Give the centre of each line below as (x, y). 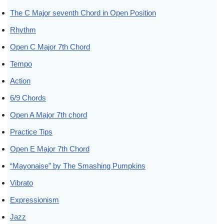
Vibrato (21, 182)
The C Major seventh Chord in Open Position (83, 12)
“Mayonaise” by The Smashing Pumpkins (78, 165)
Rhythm (23, 29)
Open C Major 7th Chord (50, 46)
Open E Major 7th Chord (50, 148)
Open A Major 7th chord (48, 114)
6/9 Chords (28, 97)
